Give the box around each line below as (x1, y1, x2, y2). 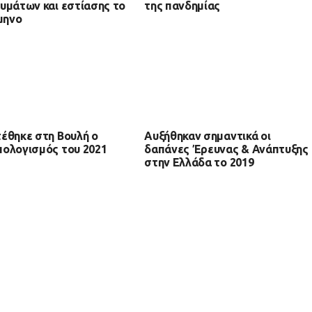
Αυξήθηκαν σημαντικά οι (144, 130, 271, 142)
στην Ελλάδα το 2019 (144, 156, 254, 169)
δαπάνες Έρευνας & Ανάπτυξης (144, 143, 309, 155)
